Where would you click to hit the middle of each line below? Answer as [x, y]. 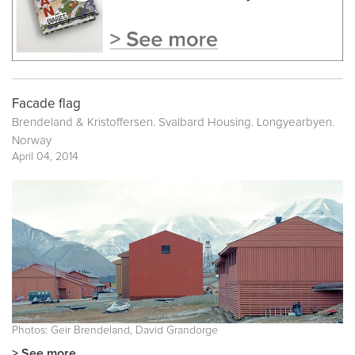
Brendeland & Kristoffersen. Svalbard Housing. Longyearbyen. [173, 123]
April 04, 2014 [45, 157]
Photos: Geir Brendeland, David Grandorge [115, 331]
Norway [32, 141]
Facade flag [46, 105]
